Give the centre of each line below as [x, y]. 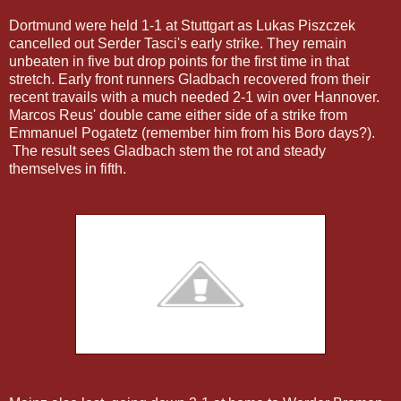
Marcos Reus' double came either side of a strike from [178, 115]
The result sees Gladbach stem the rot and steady [167, 150]
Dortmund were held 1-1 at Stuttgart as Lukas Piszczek [182, 25]
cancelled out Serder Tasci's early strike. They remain [178, 43]
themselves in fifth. [68, 168]
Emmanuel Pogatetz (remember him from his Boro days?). [192, 132]
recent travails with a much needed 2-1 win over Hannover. [194, 97]
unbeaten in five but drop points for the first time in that [179, 61]
